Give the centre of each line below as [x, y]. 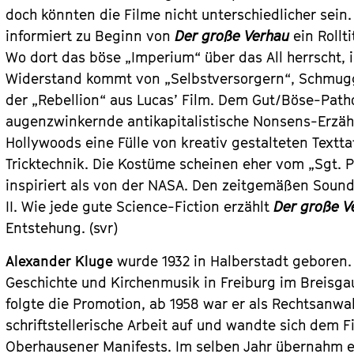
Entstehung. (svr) [62, 228]
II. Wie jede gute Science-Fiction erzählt [140, 207]
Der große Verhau [232, 36]
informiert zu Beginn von [90, 36]
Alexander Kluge [60, 261]
